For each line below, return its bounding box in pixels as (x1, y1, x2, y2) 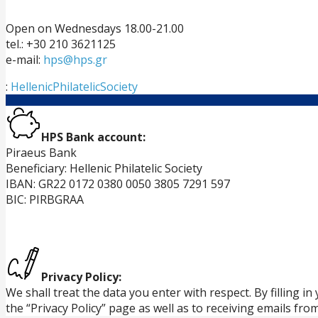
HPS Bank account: (41, 128, 146, 145)
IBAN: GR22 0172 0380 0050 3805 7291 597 (6, 175, 230, 192)
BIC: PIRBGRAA (6, 191, 84, 207)
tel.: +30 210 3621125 (6, 35, 116, 52)
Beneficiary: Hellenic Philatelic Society (6, 160, 202, 176)
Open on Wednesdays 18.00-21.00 (6, 20, 184, 36)
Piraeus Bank (6, 144, 77, 160)
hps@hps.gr (43, 51, 107, 67)
